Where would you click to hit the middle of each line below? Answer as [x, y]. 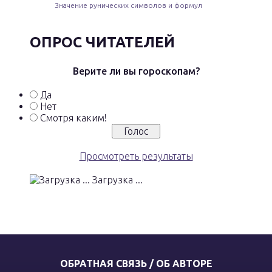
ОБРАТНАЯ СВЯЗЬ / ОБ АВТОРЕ [136, 263]
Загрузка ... [116, 179]
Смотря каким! [73, 117]
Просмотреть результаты [136, 156]
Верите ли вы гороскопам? [136, 71]
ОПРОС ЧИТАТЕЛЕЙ [102, 42]
